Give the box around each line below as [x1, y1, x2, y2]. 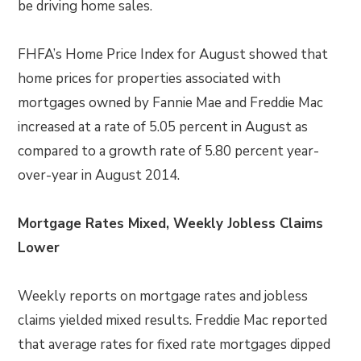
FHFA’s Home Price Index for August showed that [18, 45, 329, 64]
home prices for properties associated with [18, 69, 281, 88]
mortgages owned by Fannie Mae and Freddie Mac [18, 93, 324, 112]
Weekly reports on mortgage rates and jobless [18, 287, 309, 305]
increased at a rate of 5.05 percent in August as [18, 118, 309, 136]
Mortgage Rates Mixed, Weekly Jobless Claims [18, 214, 324, 233]
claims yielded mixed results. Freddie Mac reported [18, 311, 328, 330]
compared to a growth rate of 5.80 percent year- [18, 142, 320, 160]
